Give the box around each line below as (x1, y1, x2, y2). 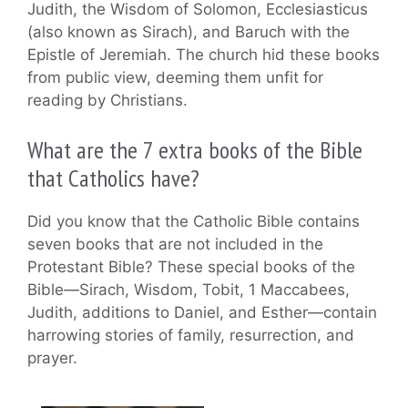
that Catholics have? (27, 162, 199, 193)
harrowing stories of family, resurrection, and (27, 325, 354, 344)
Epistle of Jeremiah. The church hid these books (27, 46, 380, 65)
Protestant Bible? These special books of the (27, 257, 355, 276)
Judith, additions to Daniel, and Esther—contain (27, 302, 377, 321)
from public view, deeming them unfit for (27, 68, 323, 87)
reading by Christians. (27, 91, 188, 110)
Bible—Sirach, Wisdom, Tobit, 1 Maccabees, (27, 280, 350, 299)
